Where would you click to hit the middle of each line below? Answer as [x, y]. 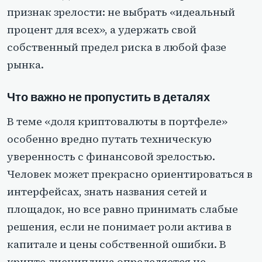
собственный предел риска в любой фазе [117, 47]
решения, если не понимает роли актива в [119, 226]
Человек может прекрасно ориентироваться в [130, 174]
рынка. [25, 64]
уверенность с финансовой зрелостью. [111, 156]
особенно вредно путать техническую [109, 139]
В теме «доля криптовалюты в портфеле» [117, 121]
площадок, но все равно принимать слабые [123, 209]
